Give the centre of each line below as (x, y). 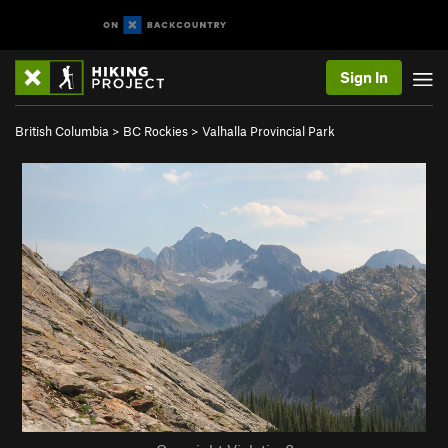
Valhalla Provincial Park (268, 131)
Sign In (364, 77)
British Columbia (62, 131)
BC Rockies (155, 131)
